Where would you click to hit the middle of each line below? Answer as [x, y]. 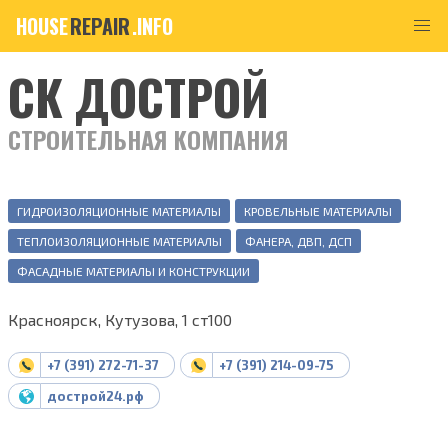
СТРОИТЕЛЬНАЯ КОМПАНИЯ [148, 139]
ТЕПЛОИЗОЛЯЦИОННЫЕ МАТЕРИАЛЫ [119, 241]
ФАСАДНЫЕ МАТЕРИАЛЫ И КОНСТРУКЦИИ [133, 271]
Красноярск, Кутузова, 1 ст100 [120, 319]
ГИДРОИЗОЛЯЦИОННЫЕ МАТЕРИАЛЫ [119, 211]
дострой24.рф [95, 396]
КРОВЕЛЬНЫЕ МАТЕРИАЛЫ [318, 211]
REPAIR [100, 26]
